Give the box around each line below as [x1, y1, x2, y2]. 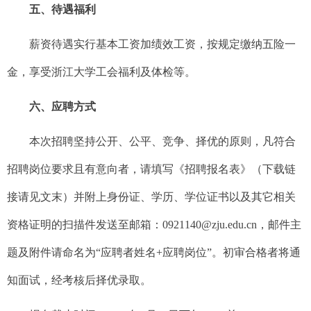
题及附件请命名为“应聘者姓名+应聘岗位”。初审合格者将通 [7, 246, 301, 258]
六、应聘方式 [29, 100, 96, 112]
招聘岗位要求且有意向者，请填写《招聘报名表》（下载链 [7, 162, 296, 175]
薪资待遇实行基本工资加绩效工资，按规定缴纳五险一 [29, 37, 296, 50]
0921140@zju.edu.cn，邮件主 [162, 218, 301, 230]
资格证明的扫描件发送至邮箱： [7, 218, 162, 230]
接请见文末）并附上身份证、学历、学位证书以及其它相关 [7, 190, 296, 203]
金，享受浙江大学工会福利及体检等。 [7, 65, 196, 78]
